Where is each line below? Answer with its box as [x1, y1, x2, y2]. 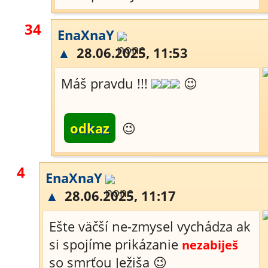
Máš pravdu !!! [61, 74, 151, 92]
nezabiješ [182, 237, 238, 253]
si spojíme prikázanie [49, 235, 182, 253]
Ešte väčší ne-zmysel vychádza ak [49, 217, 251, 235]
